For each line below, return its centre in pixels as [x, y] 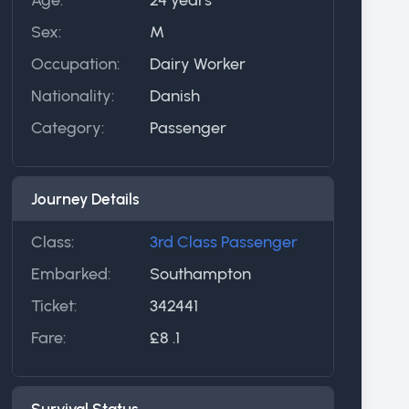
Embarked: [70, 273]
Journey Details [85, 199]
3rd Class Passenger [223, 241]
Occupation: [75, 63]
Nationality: [72, 95]
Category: [67, 127]
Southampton [200, 273]
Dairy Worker [197, 63]
